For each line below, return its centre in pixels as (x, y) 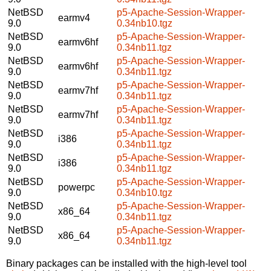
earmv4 (74, 18)
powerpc (77, 187)
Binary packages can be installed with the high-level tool (126, 263)
